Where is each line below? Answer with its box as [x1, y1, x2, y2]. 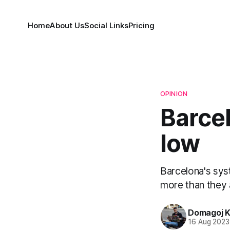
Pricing [128, 21, 155, 30]
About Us [49, 21, 84, 30]
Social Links [84, 21, 128, 30]
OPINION [160, 89, 187, 98]
